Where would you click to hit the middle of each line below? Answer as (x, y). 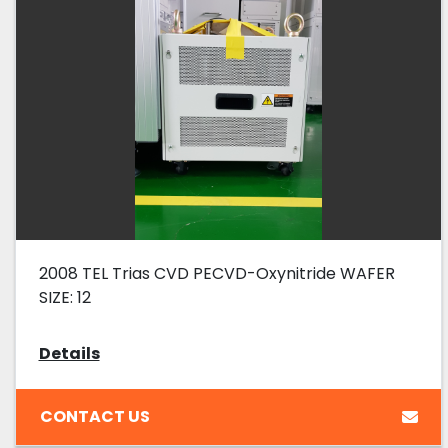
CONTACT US (94, 416)
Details (69, 354)
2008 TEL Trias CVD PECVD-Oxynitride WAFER (216, 274)
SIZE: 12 (64, 298)
